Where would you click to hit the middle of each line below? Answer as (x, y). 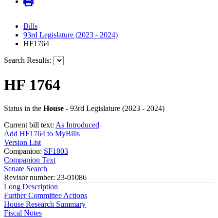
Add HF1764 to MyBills (42, 134)
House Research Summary (45, 204)
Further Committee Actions (45, 196)
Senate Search (26, 169)
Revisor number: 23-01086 (45, 178)
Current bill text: (30, 125)
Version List (22, 143)
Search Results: (27, 60)
